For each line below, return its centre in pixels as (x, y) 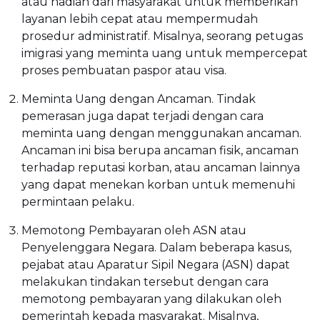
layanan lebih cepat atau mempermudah (140, 19)
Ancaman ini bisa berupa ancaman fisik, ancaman (160, 151)
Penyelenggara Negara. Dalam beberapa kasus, (156, 248)
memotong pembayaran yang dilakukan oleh (151, 299)
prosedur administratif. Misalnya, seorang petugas (162, 36)
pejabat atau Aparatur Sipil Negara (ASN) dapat (156, 265)
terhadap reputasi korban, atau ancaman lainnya (161, 168)
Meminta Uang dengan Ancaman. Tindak (139, 99)
